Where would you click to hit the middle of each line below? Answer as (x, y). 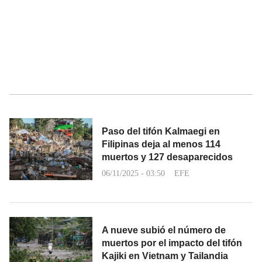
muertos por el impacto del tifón (172, 243)
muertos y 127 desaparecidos (167, 157)
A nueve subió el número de (164, 230)
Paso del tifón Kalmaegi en (161, 131)
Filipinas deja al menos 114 (161, 144)
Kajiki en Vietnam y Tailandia (165, 256)
